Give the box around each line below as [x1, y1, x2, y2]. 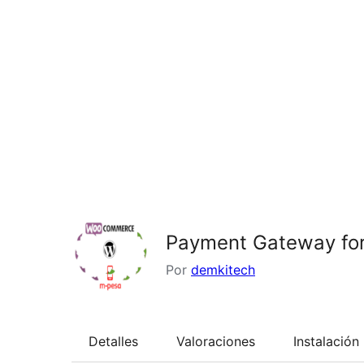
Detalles [89, 332, 138, 349]
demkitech [191, 261, 255, 278]
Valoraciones [176, 332, 255, 349]
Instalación [293, 332, 359, 349]
